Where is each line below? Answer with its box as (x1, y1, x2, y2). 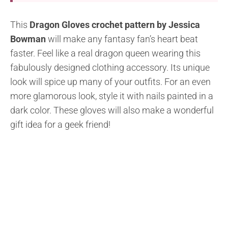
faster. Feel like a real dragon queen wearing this (10, 47, 201, 59)
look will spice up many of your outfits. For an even (10, 76, 211, 87)
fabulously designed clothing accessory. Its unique (10, 62, 210, 73)
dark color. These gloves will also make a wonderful (10, 104, 214, 116)
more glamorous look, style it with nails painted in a (10, 90, 213, 101)
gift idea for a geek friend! (10, 119, 110, 130)
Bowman (10, 33, 46, 44)
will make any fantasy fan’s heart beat (46, 33, 198, 44)
